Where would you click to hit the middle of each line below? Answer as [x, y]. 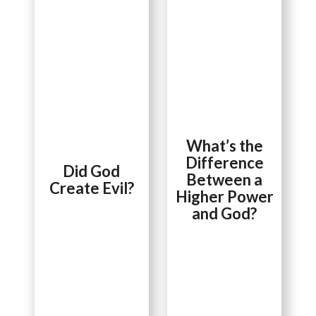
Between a [225, 179]
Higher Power [224, 196]
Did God [92, 171]
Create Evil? [91, 188]
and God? [225, 213]
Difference [224, 162]
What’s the [224, 145]
